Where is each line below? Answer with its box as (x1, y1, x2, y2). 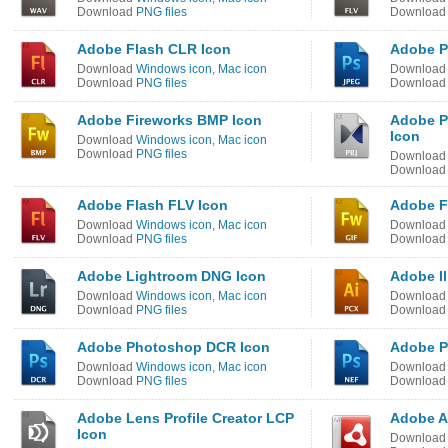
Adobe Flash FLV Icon (77, 197, 228, 213)
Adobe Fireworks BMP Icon (77, 112, 262, 128)
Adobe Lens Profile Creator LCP (77, 410, 294, 426)
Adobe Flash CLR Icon (77, 41, 231, 57)
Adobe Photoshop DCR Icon (77, 339, 270, 355)
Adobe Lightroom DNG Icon (77, 268, 266, 284)
